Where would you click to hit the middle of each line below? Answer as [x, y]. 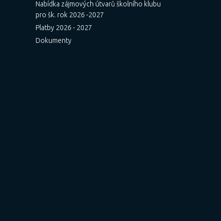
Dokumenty [53, 40]
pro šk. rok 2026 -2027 [70, 15]
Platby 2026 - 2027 [64, 28]
